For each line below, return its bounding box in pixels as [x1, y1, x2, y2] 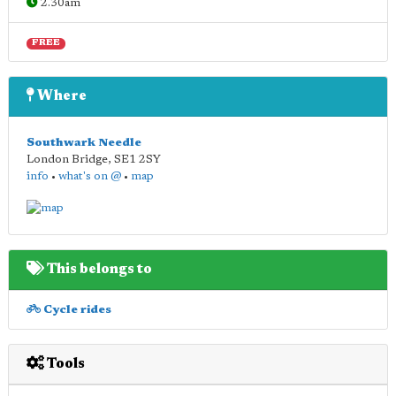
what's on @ [58, 171, 121, 182]
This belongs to [44, 262, 152, 277]
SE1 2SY [114, 154, 161, 165]
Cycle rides [41, 303, 111, 316]
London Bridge [27, 154, 108, 165]
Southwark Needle [27, 137, 141, 148]
